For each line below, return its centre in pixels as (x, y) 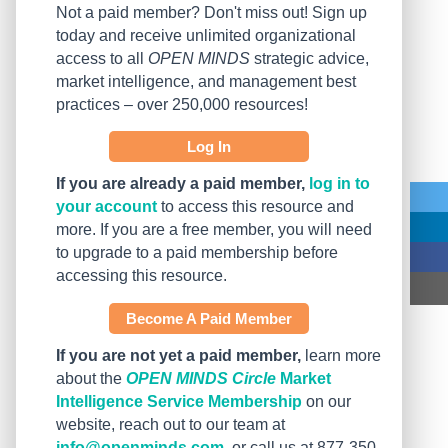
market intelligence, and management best (206, 82)
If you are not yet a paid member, (178, 356)
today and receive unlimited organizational (206, 36)
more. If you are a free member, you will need (214, 230)
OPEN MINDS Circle (201, 379)
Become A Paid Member (209, 319)
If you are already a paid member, (180, 184)
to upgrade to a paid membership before (197, 253)
